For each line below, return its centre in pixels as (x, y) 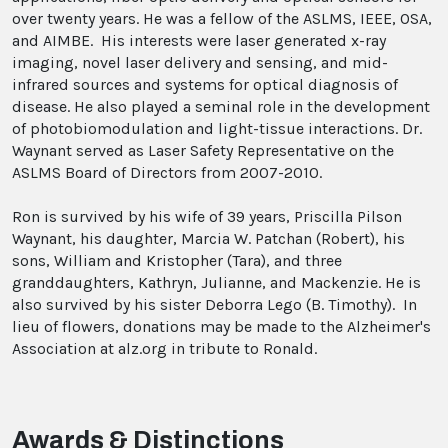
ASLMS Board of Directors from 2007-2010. (169, 173)
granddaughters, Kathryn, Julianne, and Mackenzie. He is (216, 283)
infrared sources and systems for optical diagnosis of (205, 85)
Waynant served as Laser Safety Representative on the (203, 151)
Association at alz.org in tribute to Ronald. (164, 349)
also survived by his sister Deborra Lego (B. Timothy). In (214, 305)
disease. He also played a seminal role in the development (221, 107)
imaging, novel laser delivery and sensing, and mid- (200, 63)
